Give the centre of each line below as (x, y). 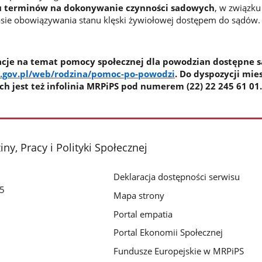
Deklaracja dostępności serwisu (177, 176)
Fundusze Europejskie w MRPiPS (179, 251)
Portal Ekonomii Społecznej (168, 232)
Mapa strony (139, 195)
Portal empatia (143, 214)
